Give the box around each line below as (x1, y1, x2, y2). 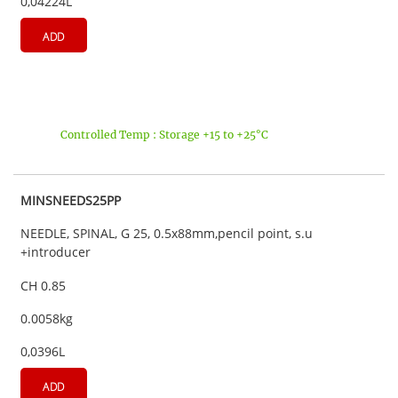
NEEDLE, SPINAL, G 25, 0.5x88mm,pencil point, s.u (20, 225, 313, 243)
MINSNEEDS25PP (20, 192, 121, 210)
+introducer (20, 243, 91, 261)
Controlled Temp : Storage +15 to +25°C (60, 127, 268, 141)
